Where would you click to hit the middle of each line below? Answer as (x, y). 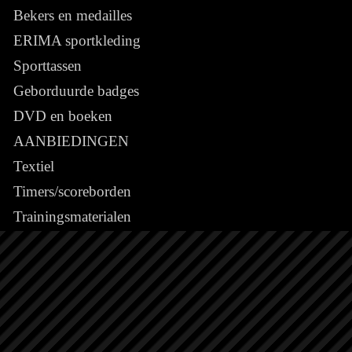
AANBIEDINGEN (71, 141)
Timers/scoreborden (72, 191)
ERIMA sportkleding (77, 40)
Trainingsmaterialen (72, 216)
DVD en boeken (63, 115)
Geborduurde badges (76, 90)
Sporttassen (48, 65)
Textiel (34, 166)
